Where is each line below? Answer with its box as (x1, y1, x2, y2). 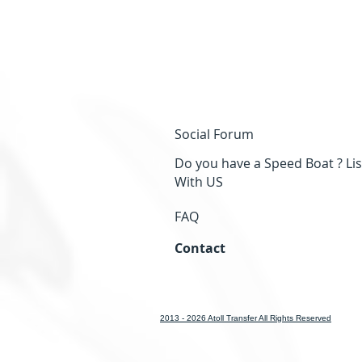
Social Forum (175, 125, 257, 143)
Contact (175, 239, 225, 257)
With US (175, 173, 223, 191)
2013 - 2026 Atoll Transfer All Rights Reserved (160, 314, 331, 322)
